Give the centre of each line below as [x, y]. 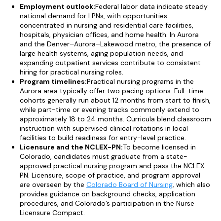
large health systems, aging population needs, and [101, 54]
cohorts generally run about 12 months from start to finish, [115, 100]
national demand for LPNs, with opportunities [93, 16]
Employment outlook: [57, 7]
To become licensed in [159, 147]
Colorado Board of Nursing [129, 185]
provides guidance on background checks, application [108, 194]
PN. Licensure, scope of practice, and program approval [110, 175]
